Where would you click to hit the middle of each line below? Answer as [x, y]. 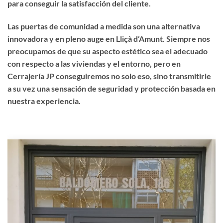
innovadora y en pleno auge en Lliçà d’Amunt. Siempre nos [109, 38]
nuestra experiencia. [44, 101]
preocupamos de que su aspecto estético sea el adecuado [108, 51]
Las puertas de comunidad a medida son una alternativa [104, 26]
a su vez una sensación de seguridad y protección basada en [111, 88]
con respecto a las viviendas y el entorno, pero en [94, 63]
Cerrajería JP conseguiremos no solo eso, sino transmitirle [109, 76]
